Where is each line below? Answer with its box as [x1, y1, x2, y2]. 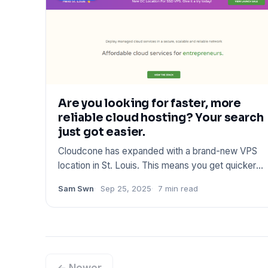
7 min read [158, 183, 198, 193]
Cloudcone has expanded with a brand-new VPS [58, 145, 257, 157]
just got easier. [58, 124, 145, 139]
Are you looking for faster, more [58, 96, 241, 110]
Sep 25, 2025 [100, 183, 151, 193]
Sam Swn [58, 183, 94, 193]
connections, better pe [58, 173, 152, 185]
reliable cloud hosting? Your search [58, 110, 264, 124]
